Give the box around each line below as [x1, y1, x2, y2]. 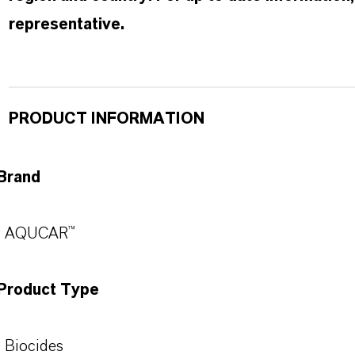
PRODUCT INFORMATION [8, 111, 204, 127]
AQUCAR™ [4, 226, 75, 242]
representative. [8, 17, 124, 32]
